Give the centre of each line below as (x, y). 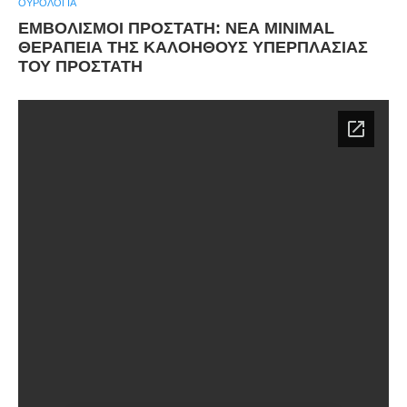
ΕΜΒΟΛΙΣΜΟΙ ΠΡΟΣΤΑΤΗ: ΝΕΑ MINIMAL (176, 29)
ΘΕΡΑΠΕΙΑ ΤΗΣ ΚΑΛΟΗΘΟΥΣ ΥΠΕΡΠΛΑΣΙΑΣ (193, 48)
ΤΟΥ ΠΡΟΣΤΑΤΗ (80, 67)
